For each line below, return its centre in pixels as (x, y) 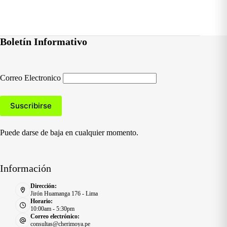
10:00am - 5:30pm (52, 209)
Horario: (42, 201)
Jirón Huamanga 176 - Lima (64, 193)
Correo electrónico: (55, 216)
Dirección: (44, 186)
